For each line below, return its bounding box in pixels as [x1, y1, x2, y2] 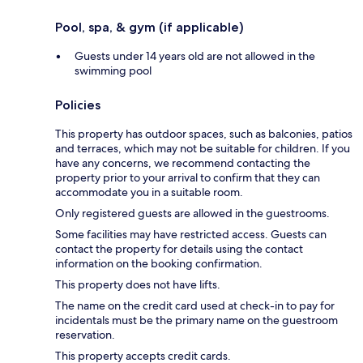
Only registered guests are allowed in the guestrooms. [55, 205, 330, 220]
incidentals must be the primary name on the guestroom [55, 312, 338, 327]
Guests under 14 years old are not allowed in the [75, 48, 315, 63]
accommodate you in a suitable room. [55, 184, 243, 199]
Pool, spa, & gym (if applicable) [55, 19, 244, 35]
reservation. [55, 327, 115, 342]
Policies [55, 96, 100, 113]
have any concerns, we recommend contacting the [55, 155, 310, 170]
